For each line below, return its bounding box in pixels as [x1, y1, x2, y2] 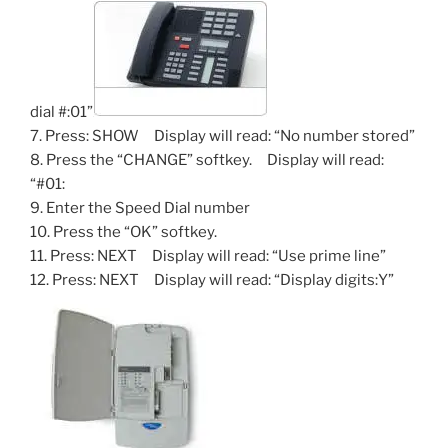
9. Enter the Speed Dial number [30, 198, 250, 217]
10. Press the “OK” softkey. [30, 222, 217, 241]
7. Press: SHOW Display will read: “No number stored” [30, 126, 415, 145]
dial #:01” [30, 102, 93, 121]
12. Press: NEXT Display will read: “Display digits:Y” [30, 270, 394, 289]
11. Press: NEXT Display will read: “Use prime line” [30, 246, 386, 265]
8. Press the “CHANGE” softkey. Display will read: [30, 150, 384, 169]
